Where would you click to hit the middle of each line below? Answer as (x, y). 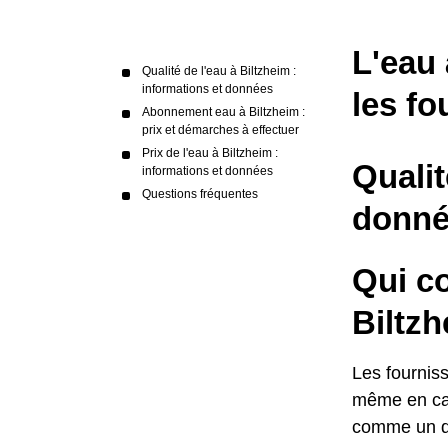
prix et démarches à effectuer (220, 130)
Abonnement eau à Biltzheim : (223, 112)
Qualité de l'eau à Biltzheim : (219, 71)
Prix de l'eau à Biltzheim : (210, 153)
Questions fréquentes (200, 194)
